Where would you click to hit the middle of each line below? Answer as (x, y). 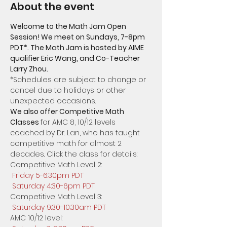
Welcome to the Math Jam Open (69, 26)
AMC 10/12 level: (37, 218)
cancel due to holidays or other (69, 90)
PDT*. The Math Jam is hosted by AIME (78, 47)
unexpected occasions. (55, 101)
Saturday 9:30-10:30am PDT (59, 207)
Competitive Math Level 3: (56, 196)
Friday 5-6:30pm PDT (48, 175)
